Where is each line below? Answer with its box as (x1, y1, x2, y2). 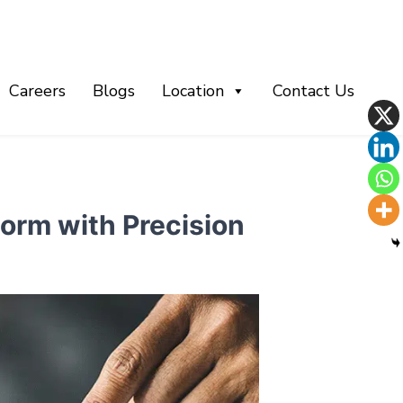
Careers (8, 79, 66, 102)
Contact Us (272, 79, 354, 102)
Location (161, 79, 224, 102)
